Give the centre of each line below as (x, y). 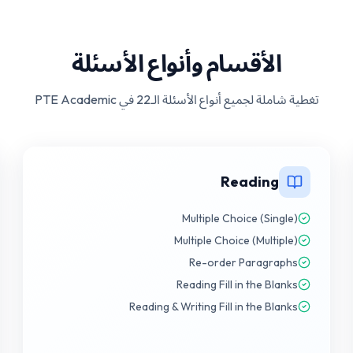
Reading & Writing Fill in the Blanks (213, 307)
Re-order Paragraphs (243, 262)
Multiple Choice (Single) (240, 218)
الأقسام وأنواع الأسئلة (176, 63)
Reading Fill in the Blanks (237, 284)
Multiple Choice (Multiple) (236, 240)
